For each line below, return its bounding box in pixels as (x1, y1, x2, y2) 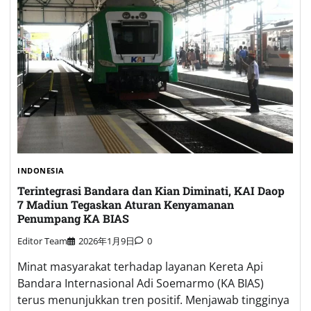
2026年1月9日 (78, 234, 135, 247)
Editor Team (17, 234, 67, 247)
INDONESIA (17, 165, 65, 176)
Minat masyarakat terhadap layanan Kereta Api (17, 258, 263, 274)
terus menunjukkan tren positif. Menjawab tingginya (17, 292, 289, 308)
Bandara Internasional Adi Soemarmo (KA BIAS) (17, 275, 264, 291)
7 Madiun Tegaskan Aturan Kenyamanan (17, 196, 234, 212)
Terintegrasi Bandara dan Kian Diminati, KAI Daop (17, 183, 285, 198)
